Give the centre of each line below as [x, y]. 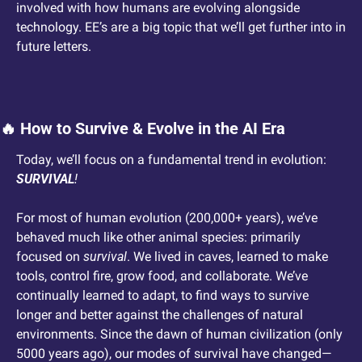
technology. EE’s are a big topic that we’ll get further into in [181, 27]
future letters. [55, 47]
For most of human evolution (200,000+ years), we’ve [167, 218]
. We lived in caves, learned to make [227, 257]
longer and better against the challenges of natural [160, 315]
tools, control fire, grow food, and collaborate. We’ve [162, 276]
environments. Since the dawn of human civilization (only [179, 335]
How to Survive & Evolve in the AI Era [151, 129]
